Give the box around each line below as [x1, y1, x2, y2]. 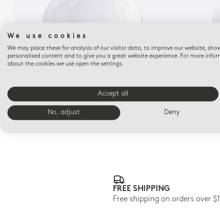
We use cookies [7, 33, 88, 40]
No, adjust [48, 109, 80, 116]
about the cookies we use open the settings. [7, 61, 124, 67]
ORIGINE [79, 77, 106, 84]
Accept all [98, 90, 128, 97]
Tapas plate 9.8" [61, 85, 124, 94]
